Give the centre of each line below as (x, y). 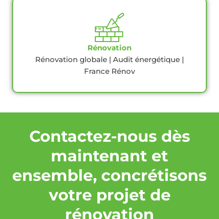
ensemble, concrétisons (109, 175)
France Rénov (109, 72)
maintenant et (109, 155)
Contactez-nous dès (109, 136)
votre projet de (109, 195)
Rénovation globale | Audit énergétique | (109, 60)
